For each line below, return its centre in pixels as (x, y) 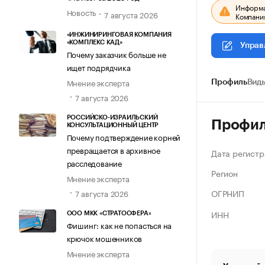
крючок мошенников (104, 238)
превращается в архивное (113, 150)
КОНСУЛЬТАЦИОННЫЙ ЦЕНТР (113, 125)
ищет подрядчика (98, 67)
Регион (224, 173)
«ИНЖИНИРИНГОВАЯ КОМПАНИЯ (119, 34)
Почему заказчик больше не (116, 54)
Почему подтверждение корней (124, 137)
